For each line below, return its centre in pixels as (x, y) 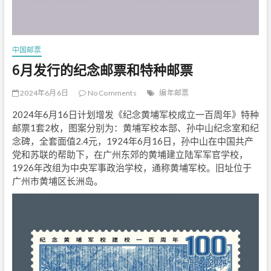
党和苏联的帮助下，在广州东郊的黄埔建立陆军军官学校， (130, 155)
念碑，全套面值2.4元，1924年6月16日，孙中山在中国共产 (132, 141)
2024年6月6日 (43, 93)
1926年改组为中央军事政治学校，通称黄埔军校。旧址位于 (132, 168)
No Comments (111, 93)
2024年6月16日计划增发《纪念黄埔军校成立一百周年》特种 (135, 115)
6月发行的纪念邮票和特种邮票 (102, 70)
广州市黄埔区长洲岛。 (57, 181)
